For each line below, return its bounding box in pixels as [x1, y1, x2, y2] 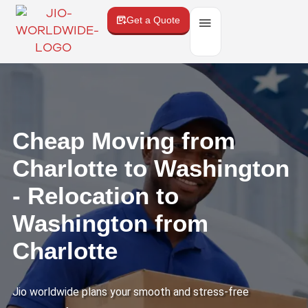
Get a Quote [126, 14, 180, 25]
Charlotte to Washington [12, 154, 289, 181]
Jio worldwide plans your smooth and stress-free [12, 285, 249, 298]
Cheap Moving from [12, 126, 235, 154]
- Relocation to [12, 181, 179, 209]
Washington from [12, 209, 208, 236]
